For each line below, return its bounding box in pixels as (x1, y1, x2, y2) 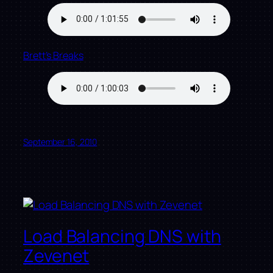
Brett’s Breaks (23, 48, 83, 62)
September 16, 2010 (23, 136, 97, 148)
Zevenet (23, 244, 90, 268)
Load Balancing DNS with (23, 224, 221, 249)
